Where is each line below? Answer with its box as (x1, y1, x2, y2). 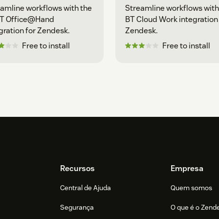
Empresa (170, 163, 203, 174)
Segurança (60, 203, 94, 212)
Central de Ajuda (60, 183, 111, 193)
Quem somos (170, 183, 212, 193)
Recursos (60, 163, 95, 174)
